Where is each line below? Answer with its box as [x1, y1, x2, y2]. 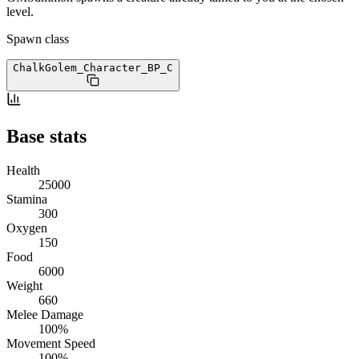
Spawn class [6, 31, 69, 46]
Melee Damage [6, 307, 83, 321]
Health [6, 163, 40, 177]
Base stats [6, 125, 87, 147]
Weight [6, 278, 42, 292]
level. [6, 4, 34, 18]
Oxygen [6, 220, 47, 235]
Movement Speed [6, 336, 95, 350]
